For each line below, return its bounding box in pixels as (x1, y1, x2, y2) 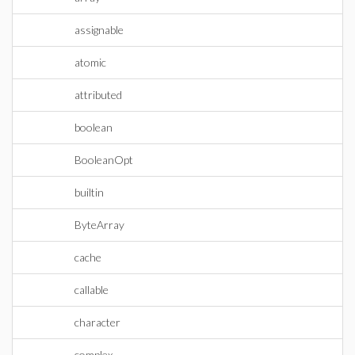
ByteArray (74, 218, 124, 231)
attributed (74, 88, 122, 101)
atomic (74, 55, 106, 69)
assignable (74, 23, 124, 36)
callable (74, 283, 109, 296)
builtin (74, 185, 104, 199)
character (74, 315, 120, 329)
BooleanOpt (74, 153, 133, 166)
